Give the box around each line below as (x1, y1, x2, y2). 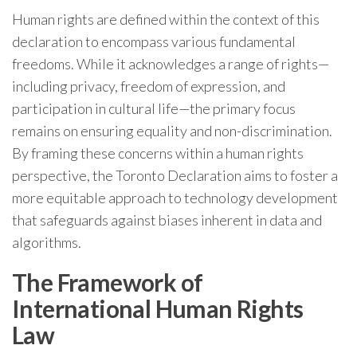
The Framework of (12, 268, 203, 296)
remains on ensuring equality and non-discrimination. (12, 122, 332, 139)
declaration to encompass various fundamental (12, 33, 296, 50)
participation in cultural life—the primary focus (12, 100, 296, 117)
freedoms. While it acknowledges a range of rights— (12, 55, 329, 73)
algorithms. (12, 233, 81, 251)
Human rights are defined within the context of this (12, 10, 320, 28)
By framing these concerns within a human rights (12, 144, 304, 162)
